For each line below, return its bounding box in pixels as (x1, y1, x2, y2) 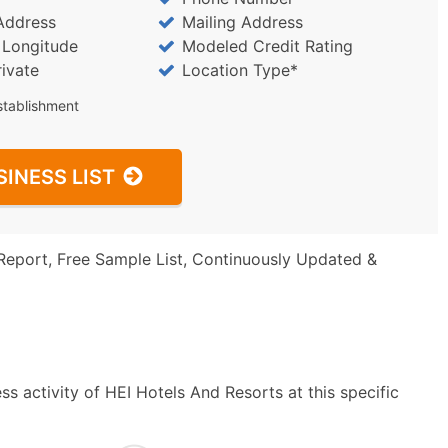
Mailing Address (181, 12, 303, 32)
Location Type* (181, 60, 298, 80)
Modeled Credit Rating (181, 36, 353, 56)
